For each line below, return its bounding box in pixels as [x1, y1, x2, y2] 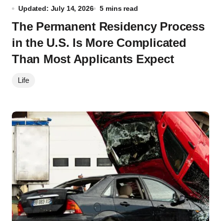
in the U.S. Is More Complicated [12, 36, 186, 49]
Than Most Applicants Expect [12, 52, 174, 66]
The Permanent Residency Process [12, 20, 205, 33]
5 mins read [100, 4, 138, 12]
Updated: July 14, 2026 [18, 4, 94, 12]
